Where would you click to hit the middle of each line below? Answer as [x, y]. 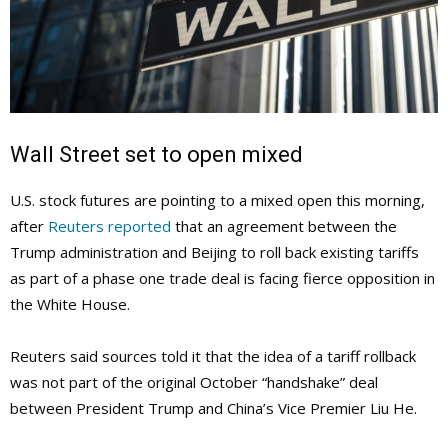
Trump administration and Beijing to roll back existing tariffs [214, 252]
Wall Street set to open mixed [156, 155]
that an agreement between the [284, 226]
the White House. [70, 304]
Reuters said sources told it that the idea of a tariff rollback [213, 356]
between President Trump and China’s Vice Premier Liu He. [213, 408]
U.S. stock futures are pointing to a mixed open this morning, [217, 200]
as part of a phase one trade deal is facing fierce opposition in [222, 278]
